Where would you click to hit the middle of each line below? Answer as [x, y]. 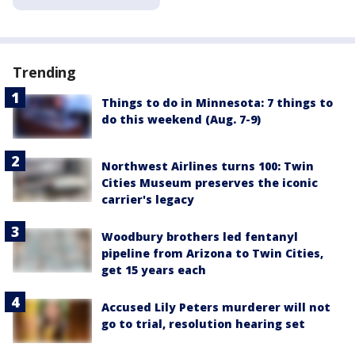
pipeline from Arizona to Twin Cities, [212, 254]
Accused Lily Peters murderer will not [216, 307]
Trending [45, 72]
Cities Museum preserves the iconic [210, 183]
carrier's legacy [148, 200]
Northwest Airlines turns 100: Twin [208, 166]
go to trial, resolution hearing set [203, 324]
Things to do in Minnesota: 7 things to [217, 102]
